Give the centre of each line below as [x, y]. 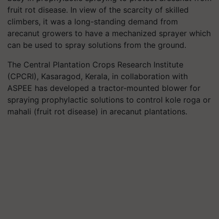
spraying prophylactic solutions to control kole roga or [109, 100]
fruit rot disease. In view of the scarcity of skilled [98, 10]
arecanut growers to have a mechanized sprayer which [109, 33]
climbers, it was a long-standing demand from [93, 22]
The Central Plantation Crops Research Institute [95, 65]
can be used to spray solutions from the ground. [97, 45]
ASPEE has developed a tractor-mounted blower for [104, 88]
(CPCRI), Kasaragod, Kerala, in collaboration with [98, 76]
